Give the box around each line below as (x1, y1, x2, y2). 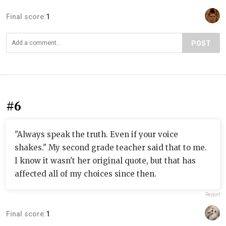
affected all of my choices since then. (15, 168, 156, 179)
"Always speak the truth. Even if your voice (15, 129, 178, 139)
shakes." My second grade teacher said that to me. (15, 142, 207, 152)
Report (205, 191, 220, 197)
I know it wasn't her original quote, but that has (15, 155, 196, 165)
